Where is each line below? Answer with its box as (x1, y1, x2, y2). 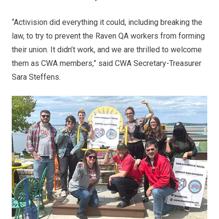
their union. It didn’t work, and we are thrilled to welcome (12, 45, 202, 54)
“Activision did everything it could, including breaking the (12, 18, 202, 27)
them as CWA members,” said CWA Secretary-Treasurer (12, 59, 201, 68)
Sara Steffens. (12, 72, 61, 82)
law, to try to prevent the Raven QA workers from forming (12, 31, 205, 41)
